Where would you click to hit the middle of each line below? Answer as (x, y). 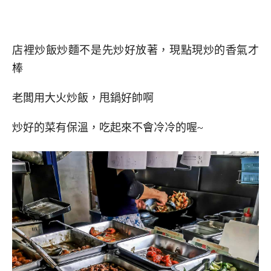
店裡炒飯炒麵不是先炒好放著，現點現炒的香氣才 (135, 51)
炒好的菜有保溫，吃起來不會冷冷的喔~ (108, 127)
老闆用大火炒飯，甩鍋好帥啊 (83, 98)
